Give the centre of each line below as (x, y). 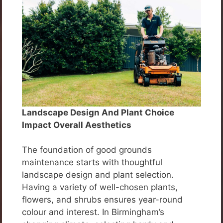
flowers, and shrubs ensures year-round (102, 200)
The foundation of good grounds (87, 150)
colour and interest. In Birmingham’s (93, 212)
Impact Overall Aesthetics (77, 125)
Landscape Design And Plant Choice (98, 112)
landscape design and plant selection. (98, 175)
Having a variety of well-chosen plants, (100, 187)
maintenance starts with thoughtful (92, 163)
